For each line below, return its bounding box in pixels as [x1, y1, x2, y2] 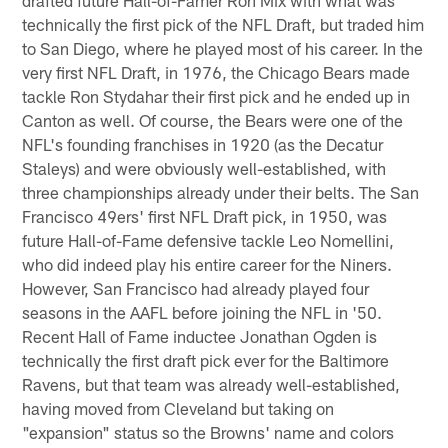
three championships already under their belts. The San [22, 182, 420, 203]
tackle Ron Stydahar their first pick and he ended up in [22, 86, 411, 107]
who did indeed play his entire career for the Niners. [22, 254, 393, 275]
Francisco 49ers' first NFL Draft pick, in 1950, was [22, 206, 388, 227]
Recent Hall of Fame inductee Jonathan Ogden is [22, 326, 378, 347]
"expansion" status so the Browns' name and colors [22, 422, 395, 443]
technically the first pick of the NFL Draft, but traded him [22, 14, 425, 35]
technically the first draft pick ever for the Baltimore [22, 350, 390, 371]
